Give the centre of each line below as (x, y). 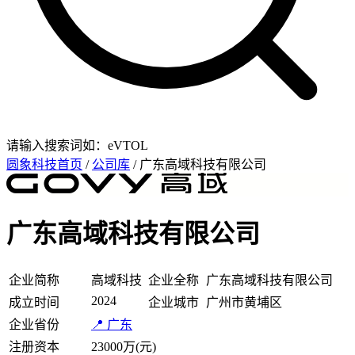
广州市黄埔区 (244, 302)
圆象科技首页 (44, 164)
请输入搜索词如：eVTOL (77, 145)
